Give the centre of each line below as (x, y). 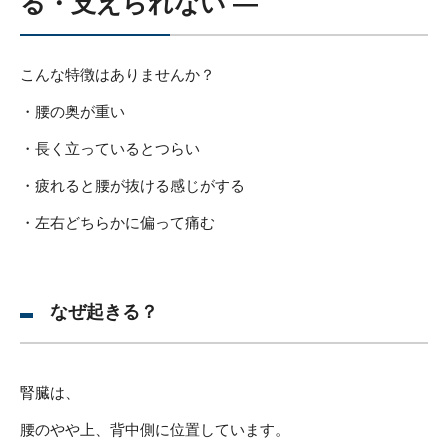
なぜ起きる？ (104, 311)
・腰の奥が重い (72, 111)
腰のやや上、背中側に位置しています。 (155, 429)
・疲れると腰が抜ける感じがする (132, 185)
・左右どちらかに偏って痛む (117, 222)
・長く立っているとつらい (110, 148)
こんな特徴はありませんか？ (117, 74)
